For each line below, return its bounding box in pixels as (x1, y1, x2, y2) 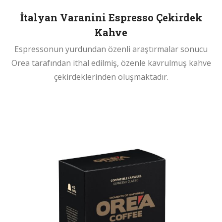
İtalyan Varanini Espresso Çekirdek (20, 10, 202, 24)
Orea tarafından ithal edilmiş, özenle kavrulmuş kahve (11, 57, 211, 68)
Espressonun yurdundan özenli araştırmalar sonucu (14, 43, 208, 55)
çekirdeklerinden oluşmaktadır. (54, 71, 168, 82)
